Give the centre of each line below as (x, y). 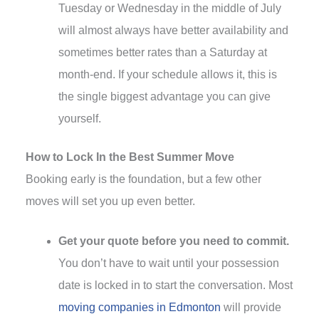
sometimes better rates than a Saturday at (163, 52)
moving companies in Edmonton (140, 307)
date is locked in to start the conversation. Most (176, 285)
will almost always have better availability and (173, 30)
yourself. (80, 118)
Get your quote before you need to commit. (174, 241)
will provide (251, 307)
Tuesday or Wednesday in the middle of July (170, 8)
